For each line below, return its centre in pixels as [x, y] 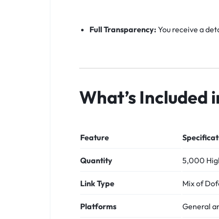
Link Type [97, 183]
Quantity [96, 160]
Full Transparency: [123, 29]
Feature [95, 137]
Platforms [98, 206]
